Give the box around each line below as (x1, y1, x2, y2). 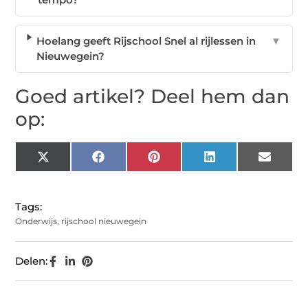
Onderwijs (15, 216, 58, 227)
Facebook (103, 155, 154, 168)
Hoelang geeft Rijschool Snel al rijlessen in (36, 34, 256, 48)
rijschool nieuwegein (61, 216, 147, 227)
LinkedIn (214, 155, 261, 168)
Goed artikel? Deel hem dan (15, 85, 290, 109)
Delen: (15, 254, 48, 268)
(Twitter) (48, 165, 91, 179)
